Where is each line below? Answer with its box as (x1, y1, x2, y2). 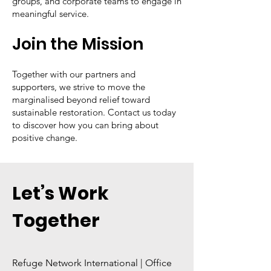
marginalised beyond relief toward (12, 94, 150, 105)
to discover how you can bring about (12, 119, 158, 131)
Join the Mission (12, 33, 143, 55)
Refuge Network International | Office (12, 257, 172, 269)
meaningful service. (12, 8, 89, 19)
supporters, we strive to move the (12, 81, 145, 93)
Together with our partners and (12, 68, 135, 80)
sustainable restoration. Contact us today (12, 106, 176, 118)
